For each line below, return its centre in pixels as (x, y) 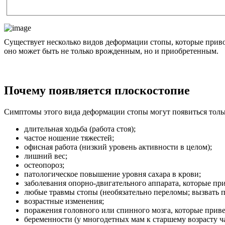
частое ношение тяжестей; (69, 138)
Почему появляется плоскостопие (97, 91)
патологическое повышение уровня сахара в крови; (113, 174)
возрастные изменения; (64, 201)
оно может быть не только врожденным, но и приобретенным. (111, 51)
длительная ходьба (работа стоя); (80, 129)
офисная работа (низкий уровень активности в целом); (118, 147)
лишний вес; (46, 156)
